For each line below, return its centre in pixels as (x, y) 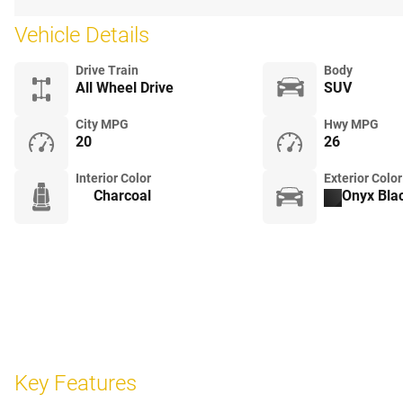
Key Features (76, 383)
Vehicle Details (82, 35)
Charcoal (122, 196)
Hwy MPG (351, 124)
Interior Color (113, 178)
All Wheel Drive (125, 88)
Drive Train (107, 70)
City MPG (102, 124)
